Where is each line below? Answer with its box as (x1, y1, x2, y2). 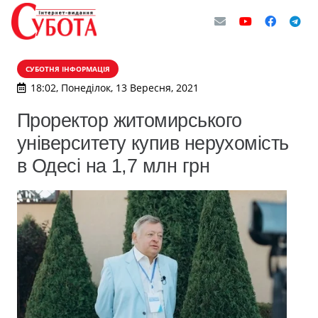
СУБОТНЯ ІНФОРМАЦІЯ (26, 64, 110, 74)
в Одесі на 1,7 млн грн (17, 155, 210, 177)
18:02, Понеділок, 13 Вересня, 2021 (30, 81, 199, 94)
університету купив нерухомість (17, 132, 289, 154)
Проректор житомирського (17, 109, 242, 131)
